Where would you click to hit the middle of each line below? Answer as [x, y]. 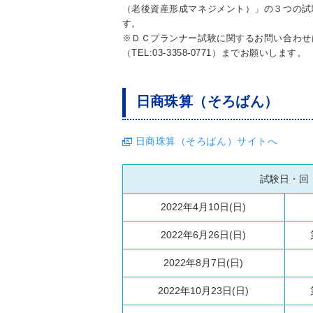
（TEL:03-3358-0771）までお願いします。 [214, 53]
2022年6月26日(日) [203, 235]
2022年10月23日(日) [203, 291]
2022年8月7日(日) [203, 263]
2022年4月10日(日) [203, 207]
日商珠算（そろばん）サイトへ [206, 141]
